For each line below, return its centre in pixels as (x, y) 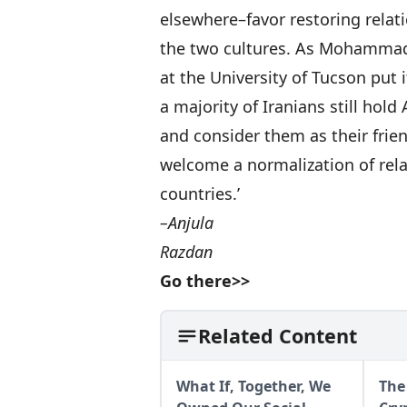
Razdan (186, 252)
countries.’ (200, 194)
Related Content (278, 336)
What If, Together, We (253, 386)
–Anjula (187, 223)
